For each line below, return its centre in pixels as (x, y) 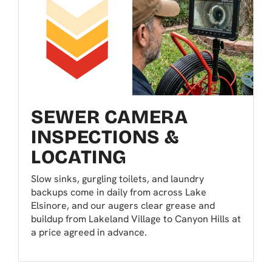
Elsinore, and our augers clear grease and (123, 206)
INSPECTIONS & (105, 138)
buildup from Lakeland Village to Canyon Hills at (136, 219)
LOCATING (79, 158)
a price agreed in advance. (89, 233)
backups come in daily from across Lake (119, 192)
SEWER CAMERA (110, 117)
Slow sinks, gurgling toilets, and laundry (117, 179)
